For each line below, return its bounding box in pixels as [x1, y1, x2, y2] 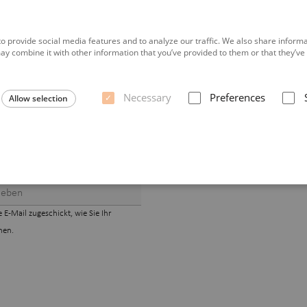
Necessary [123, 90, 172, 104]
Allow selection [9, 92, 69, 104]
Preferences [210, 90, 266, 104]
